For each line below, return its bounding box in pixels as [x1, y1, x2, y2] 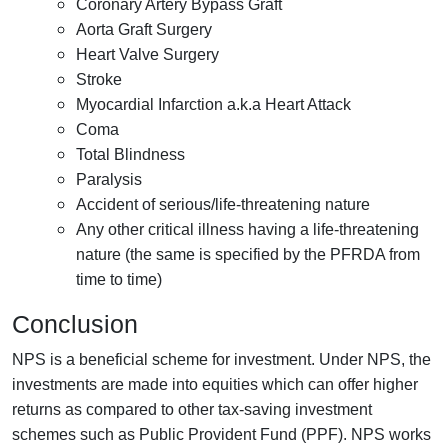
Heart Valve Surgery [76, 45, 219, 63]
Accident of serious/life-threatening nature [76, 195, 370, 213]
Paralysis [76, 170, 142, 188]
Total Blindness [76, 145, 185, 163]
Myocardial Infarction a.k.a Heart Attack [76, 95, 351, 113]
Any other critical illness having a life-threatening [76, 220, 419, 238]
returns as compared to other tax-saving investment [12, 400, 372, 418]
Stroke [76, 70, 122, 88]
